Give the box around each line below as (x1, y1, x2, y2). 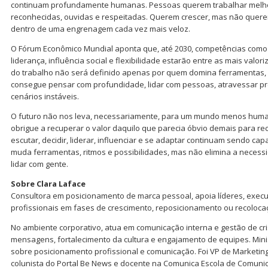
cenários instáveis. (11, 91, 79, 102)
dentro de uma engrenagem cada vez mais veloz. (11, 23, 190, 35)
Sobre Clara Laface (11, 178, 86, 190)
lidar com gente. (11, 159, 68, 170)
